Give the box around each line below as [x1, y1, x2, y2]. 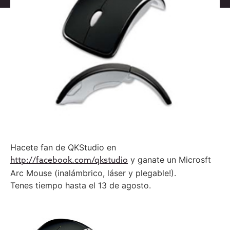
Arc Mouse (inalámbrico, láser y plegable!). [10, 168, 176, 178]
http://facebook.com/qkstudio [10, 157, 128, 165]
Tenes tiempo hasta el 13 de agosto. [10, 180, 151, 190]
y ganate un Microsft [128, 155, 211, 165]
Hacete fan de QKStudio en [10, 142, 116, 152]
